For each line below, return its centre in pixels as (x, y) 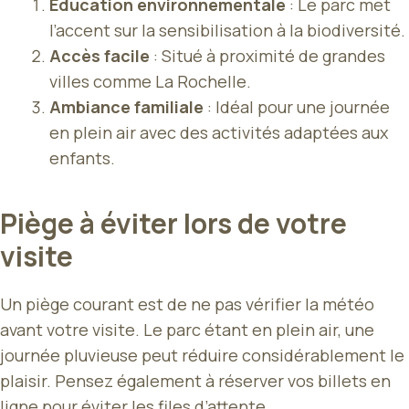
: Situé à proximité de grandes (267, 56)
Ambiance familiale (126, 107)
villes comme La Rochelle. (150, 82)
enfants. (82, 158)
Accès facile (100, 56)
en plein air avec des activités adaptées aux (219, 133)
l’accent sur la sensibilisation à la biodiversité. (227, 31)
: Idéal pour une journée (297, 107)
